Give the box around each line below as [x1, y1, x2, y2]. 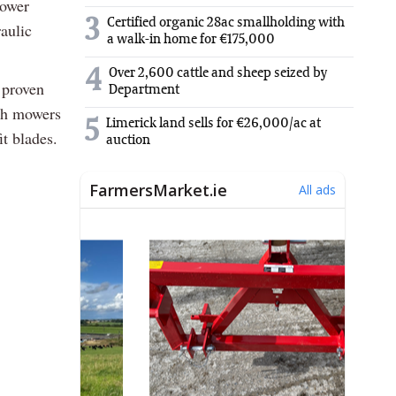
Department [109, 82, 179, 97]
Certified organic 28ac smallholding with [107, 15, 345, 30]
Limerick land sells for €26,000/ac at [106, 116, 321, 131]
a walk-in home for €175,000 [107, 32, 275, 47]
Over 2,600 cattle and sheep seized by [109, 65, 327, 80]
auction [106, 133, 150, 148]
